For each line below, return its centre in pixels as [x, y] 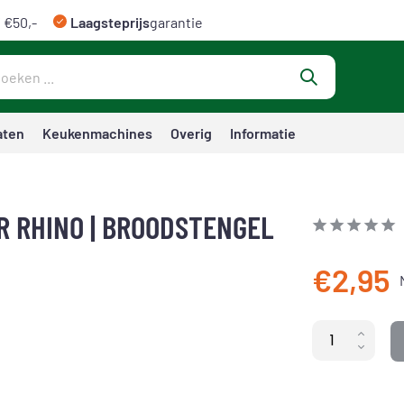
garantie [176, 22]
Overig [191, 133]
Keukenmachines [97, 133]
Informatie [263, 133]
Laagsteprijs [110, 22]
